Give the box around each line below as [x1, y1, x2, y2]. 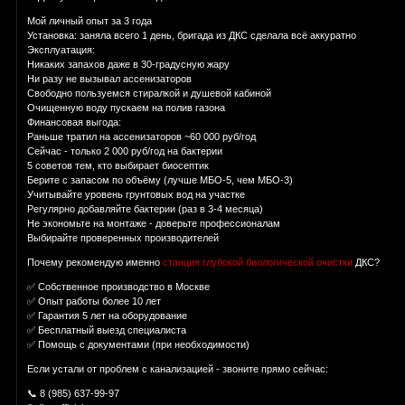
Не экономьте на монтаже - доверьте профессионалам [27, 218, 281, 230]
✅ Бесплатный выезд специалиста [27, 325, 187, 336]
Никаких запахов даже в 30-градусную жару [27, 59, 231, 71]
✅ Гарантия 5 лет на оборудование [27, 310, 188, 322]
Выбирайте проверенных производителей [27, 232, 220, 244]
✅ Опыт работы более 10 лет [27, 296, 162, 307]
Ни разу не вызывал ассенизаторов [27, 73, 193, 85]
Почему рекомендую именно [27, 257, 164, 268]
